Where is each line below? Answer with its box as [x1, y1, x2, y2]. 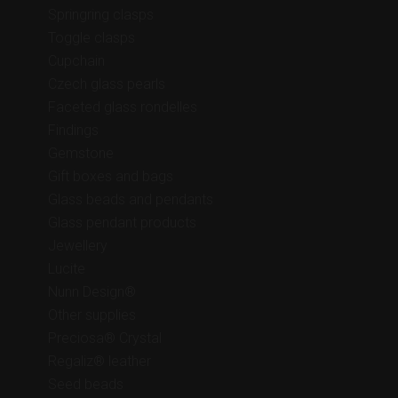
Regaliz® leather [47, 352, 151, 370]
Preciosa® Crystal [47, 329, 162, 346]
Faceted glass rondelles [47, 98, 197, 115]
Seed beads [47, 375, 123, 393]
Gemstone [47, 144, 114, 162]
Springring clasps [47, 5, 154, 23]
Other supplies [47, 306, 136, 323]
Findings [47, 121, 99, 139]
